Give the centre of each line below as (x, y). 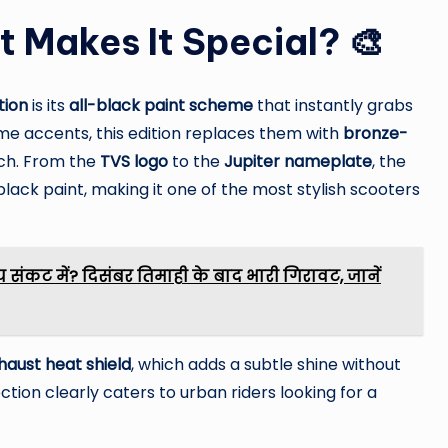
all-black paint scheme (161, 105)
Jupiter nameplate (298, 161)
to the (196, 161)
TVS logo (134, 161)
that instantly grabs (333, 105)
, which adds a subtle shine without (266, 364)
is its (48, 105)
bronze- (375, 133)
